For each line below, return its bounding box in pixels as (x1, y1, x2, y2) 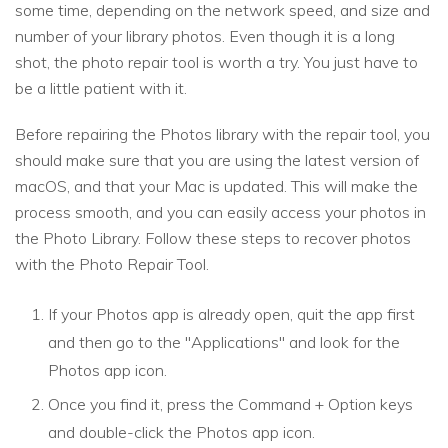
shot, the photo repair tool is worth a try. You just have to (15, 52, 418, 73)
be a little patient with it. (15, 78, 187, 99)
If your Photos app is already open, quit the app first (48, 304, 415, 325)
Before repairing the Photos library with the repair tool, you (15, 124, 430, 145)
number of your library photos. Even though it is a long (15, 26, 395, 47)
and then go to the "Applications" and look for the (48, 332, 400, 353)
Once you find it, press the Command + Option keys (48, 394, 413, 415)
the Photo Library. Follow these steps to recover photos (15, 228, 411, 249)
